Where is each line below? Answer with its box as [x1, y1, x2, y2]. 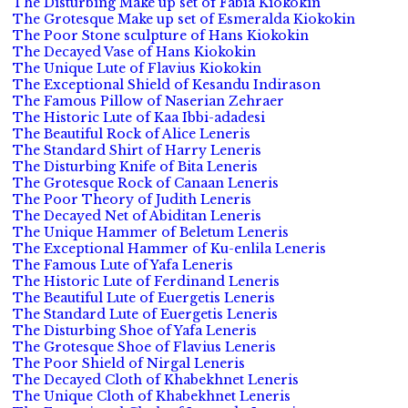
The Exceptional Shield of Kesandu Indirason [13, 76, 321, 93]
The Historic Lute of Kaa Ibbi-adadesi [13, 109, 265, 126]
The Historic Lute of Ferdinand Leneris [13, 273, 280, 290]
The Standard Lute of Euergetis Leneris [13, 306, 278, 322]
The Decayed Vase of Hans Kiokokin [13, 44, 256, 60]
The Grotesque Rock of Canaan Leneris [13, 175, 279, 191]
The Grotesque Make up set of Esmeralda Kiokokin [13, 11, 355, 27]
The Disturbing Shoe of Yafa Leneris [13, 322, 257, 339]
